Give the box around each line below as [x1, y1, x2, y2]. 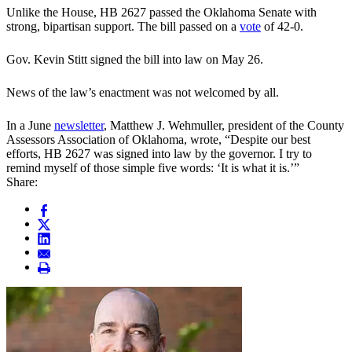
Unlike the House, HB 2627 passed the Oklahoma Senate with [6, 5, 317, 20]
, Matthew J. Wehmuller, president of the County [104, 119, 344, 133]
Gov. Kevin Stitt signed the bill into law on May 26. [6, 53, 263, 67]
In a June [6, 119, 54, 133]
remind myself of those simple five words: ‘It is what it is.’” [6, 161, 299, 175]
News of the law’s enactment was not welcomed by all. [6, 86, 279, 100]
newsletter [54, 119, 104, 133]
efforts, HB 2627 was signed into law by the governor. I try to [6, 147, 312, 161]
